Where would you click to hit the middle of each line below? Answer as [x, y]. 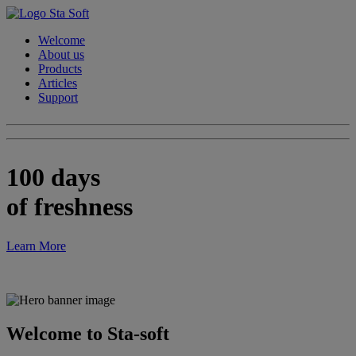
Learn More [36, 246]
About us [61, 54]
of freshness [70, 207]
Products [60, 69]
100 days [53, 178]
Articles [58, 83]
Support [58, 97]
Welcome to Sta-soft [88, 333]
